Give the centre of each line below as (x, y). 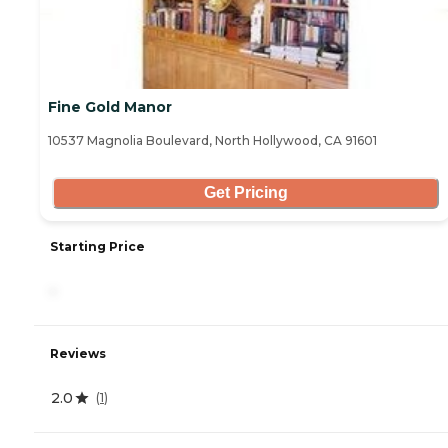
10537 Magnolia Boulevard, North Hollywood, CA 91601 (212, 140)
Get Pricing (245, 193)
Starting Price (97, 246)
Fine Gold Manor (110, 106)
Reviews (78, 353)
